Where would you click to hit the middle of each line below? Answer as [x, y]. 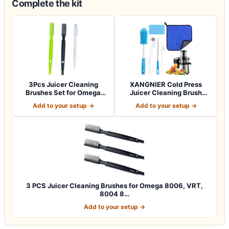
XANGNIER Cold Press [166, 84]
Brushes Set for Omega [63, 92]
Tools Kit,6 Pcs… [166, 100]
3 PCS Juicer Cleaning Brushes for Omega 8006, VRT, [114, 185]
